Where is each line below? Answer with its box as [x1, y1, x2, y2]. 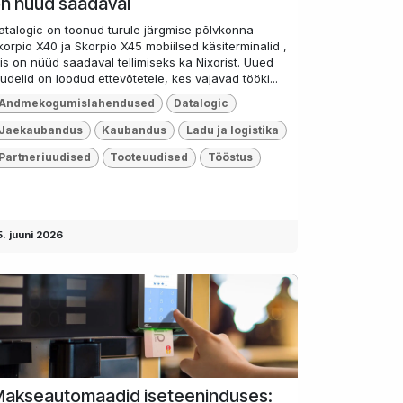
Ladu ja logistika [185, 123, 279, 138]
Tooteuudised [110, 150, 189, 165]
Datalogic [174, 95, 229, 110]
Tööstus [207, 150, 253, 165]
